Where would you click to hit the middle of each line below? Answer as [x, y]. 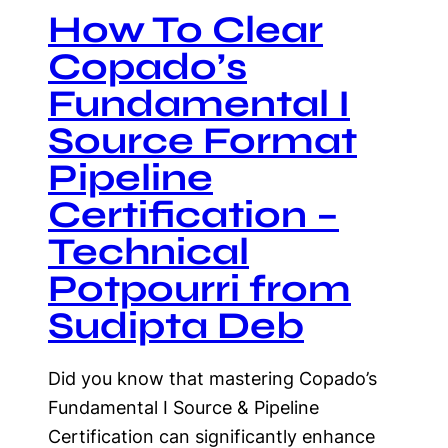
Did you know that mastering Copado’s [212, 378]
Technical [148, 251]
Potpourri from [199, 288]
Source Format [202, 140]
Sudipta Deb [176, 325]
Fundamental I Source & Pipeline [183, 407]
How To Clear [185, 29]
